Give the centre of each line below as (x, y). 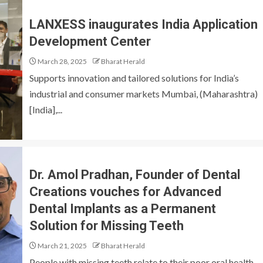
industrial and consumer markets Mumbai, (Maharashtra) (144, 93)
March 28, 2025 (62, 61)
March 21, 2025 (62, 246)
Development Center (90, 41)
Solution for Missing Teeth (107, 226)
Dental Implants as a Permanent (123, 209)
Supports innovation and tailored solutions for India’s (134, 77)
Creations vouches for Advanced (125, 192)
